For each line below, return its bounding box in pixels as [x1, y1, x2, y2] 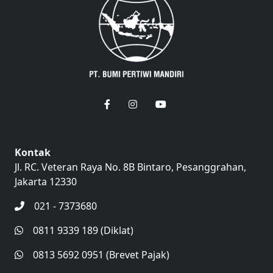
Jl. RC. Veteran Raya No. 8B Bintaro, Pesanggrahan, [15, 160, 246, 174]
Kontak [15, 146, 51, 159]
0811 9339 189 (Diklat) [33, 224, 133, 237]
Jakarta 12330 [15, 175, 77, 188]
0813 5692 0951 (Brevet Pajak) [33, 248, 169, 261]
